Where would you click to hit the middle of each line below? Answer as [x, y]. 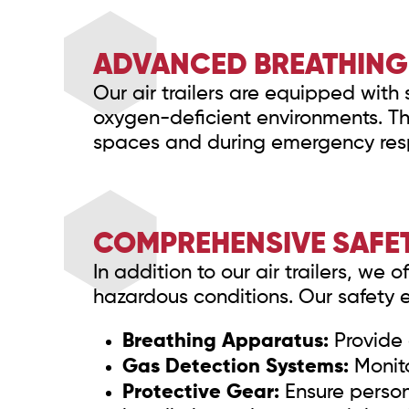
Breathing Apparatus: [225, 342]
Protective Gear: [200, 393]
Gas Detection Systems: [235, 367]
